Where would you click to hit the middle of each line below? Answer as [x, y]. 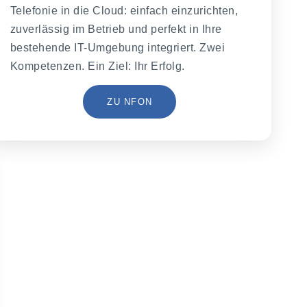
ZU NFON [130, 101]
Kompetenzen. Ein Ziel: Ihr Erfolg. [97, 66]
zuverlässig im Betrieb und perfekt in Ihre [116, 29]
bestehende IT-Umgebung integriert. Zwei [118, 47]
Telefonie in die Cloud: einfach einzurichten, [124, 10]
